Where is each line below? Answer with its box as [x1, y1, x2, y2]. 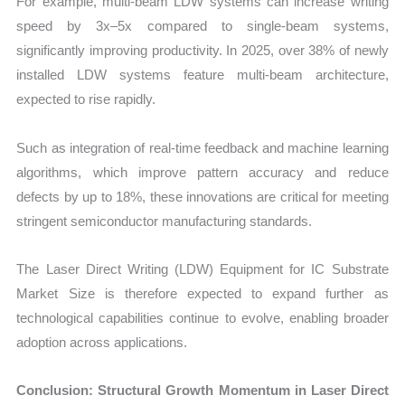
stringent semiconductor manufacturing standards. [16, 212, 313, 229]
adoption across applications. [16, 334, 188, 350]
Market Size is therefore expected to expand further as [16, 285, 389, 301]
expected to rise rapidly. [16, 91, 156, 108]
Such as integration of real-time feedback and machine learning [16, 139, 389, 155]
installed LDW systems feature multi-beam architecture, [16, 67, 389, 83]
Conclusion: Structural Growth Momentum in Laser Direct [16, 382, 389, 399]
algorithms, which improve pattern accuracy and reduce [16, 164, 389, 180]
